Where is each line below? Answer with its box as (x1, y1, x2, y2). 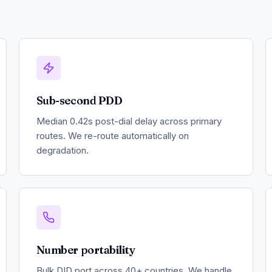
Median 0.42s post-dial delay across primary (36, 115, 222, 127)
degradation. (36, 144, 89, 156)
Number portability (36, 242, 135, 257)
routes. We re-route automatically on (36, 129, 189, 141)
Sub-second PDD (36, 93, 123, 107)
